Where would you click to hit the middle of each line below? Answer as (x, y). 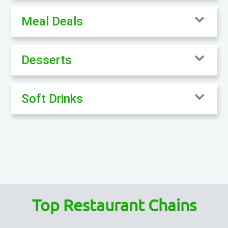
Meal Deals (52, 21)
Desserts (46, 60)
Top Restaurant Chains (114, 206)
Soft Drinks (52, 98)
